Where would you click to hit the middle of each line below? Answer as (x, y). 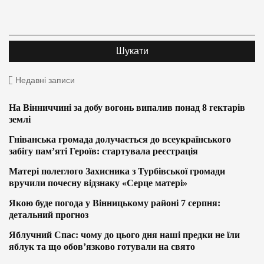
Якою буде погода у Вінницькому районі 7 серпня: (115, 203)
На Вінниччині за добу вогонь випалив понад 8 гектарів (127, 107)
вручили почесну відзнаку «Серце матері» (98, 183)
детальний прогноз (49, 214)
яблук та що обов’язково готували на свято (102, 246)
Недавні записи (45, 80)
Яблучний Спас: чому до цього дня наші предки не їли (124, 235)
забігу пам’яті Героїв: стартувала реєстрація (103, 151)
